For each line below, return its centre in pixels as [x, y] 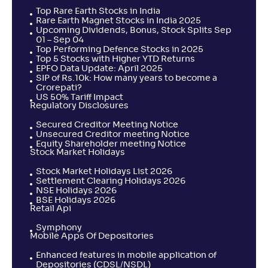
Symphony [59, 228]
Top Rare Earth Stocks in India [98, 11]
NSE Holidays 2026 [76, 191]
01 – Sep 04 [60, 40]
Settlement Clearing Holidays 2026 [111, 181]
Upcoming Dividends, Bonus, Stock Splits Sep [134, 31]
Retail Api [51, 209]
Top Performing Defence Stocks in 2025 [120, 50]
